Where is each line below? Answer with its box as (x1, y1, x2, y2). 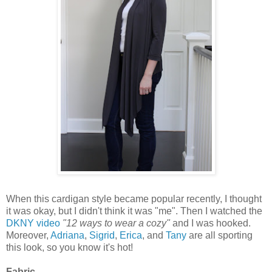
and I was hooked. (170, 217, 251, 228)
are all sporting (186, 229, 253, 240)
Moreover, (6, 229, 50, 240)
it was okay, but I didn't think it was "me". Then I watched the (6, 205, 262, 216)
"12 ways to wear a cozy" (63, 217, 170, 228)
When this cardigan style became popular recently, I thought (6, 193, 262, 204)
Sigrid (89, 229, 115, 240)
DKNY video (6, 217, 60, 228)
